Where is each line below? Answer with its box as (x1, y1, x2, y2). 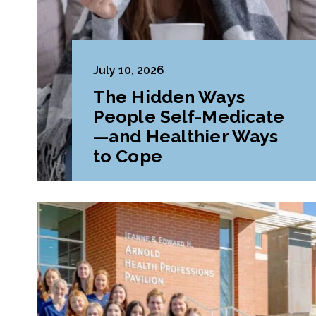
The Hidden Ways (93, 85, 245, 107)
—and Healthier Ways (93, 125, 279, 147)
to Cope (93, 145, 162, 166)
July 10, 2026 (93, 63, 164, 77)
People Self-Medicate (93, 105, 285, 127)
